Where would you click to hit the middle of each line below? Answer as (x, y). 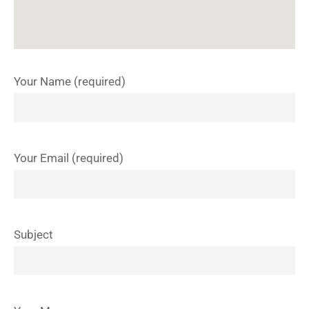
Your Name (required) (70, 81)
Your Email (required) (69, 158)
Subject (33, 235)
